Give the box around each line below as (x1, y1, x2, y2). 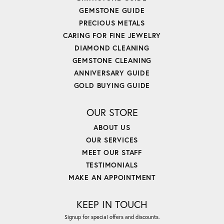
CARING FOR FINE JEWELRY (62, 30, 161, 40)
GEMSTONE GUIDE (79, 5, 145, 15)
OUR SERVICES (85, 135, 138, 145)
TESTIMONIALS (85, 160, 138, 170)
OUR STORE (86, 105, 138, 119)
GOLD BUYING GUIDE (73, 80, 150, 90)
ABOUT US (93, 122, 130, 132)
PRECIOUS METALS (79, 18, 145, 28)
